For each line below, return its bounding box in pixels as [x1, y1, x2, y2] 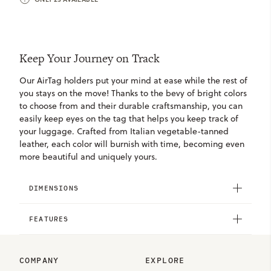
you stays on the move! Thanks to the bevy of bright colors [19, 87, 247, 99]
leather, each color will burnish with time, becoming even [19, 138, 244, 150]
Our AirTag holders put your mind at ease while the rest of [19, 74, 247, 87]
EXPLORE [145, 255, 185, 266]
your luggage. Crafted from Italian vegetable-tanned [19, 125, 229, 137]
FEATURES [29, 214, 69, 223]
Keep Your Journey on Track [19, 50, 160, 67]
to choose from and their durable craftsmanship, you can [19, 100, 243, 112]
